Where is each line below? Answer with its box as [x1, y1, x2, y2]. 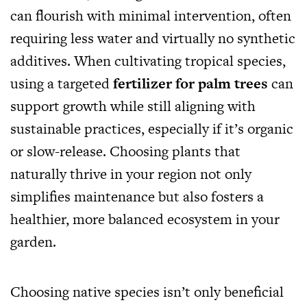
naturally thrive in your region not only [10, 163, 251, 184]
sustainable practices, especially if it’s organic [10, 118, 293, 138]
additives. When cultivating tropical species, [10, 50, 286, 71]
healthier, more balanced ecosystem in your [10, 208, 280, 229]
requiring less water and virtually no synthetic [10, 27, 295, 48]
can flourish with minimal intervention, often [10, 5, 291, 25]
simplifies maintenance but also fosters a [10, 186, 264, 206]
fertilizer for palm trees [113, 73, 268, 93]
